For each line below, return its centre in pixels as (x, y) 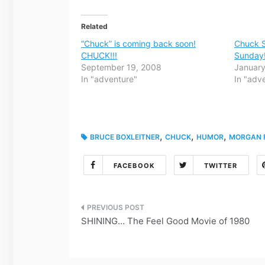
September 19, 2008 (121, 67)
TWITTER (221, 165)
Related (94, 26)
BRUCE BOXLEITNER (125, 137)
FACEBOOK (134, 165)
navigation (127, 234)
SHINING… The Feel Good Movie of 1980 (165, 221)
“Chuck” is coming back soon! (138, 43)
